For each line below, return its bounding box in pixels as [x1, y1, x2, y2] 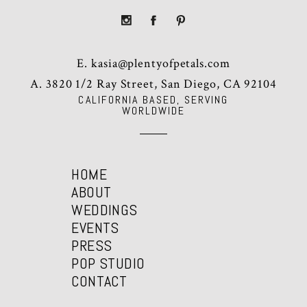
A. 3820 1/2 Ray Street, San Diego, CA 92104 [30, 75, 277, 92]
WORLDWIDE [121, 103, 186, 118]
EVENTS [71, 217, 119, 237]
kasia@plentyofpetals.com [91, 55, 230, 71]
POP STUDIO [71, 253, 145, 273]
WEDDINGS [71, 199, 138, 219]
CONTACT [71, 271, 127, 291]
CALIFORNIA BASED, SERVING [78, 92, 229, 107]
